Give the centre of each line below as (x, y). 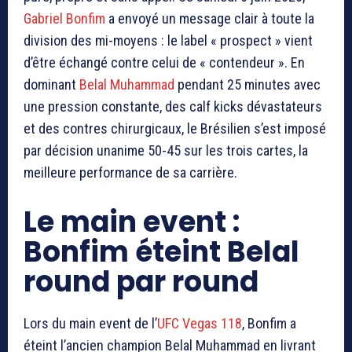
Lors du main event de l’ (90, 324)
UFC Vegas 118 (200, 324)
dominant (51, 85)
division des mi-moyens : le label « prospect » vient (168, 41)
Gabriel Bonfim (64, 19)
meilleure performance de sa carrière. (130, 173)
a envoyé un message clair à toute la (210, 19)
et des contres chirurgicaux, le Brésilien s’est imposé (175, 129)
